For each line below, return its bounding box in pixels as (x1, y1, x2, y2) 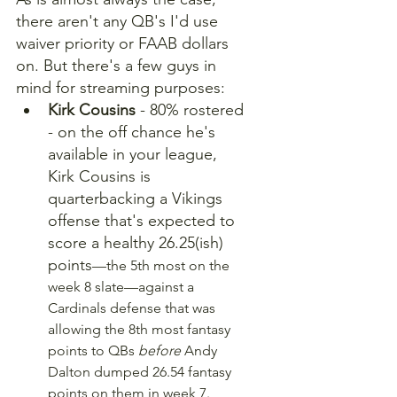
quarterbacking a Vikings (48, 188, 227, 208)
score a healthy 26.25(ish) (48, 232, 228, 253)
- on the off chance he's (48, 121, 220, 142)
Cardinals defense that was (48, 299, 219, 316)
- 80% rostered (136, 99, 248, 120)
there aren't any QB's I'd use (16, 11, 222, 31)
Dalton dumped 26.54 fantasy (48, 362, 235, 380)
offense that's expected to (48, 210, 239, 230)
